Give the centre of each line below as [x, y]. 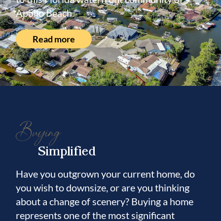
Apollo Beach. [45, 13]
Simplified [67, 150]
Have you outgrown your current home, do [105, 174]
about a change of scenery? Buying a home [105, 201]
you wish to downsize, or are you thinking [103, 187]
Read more [54, 39]
